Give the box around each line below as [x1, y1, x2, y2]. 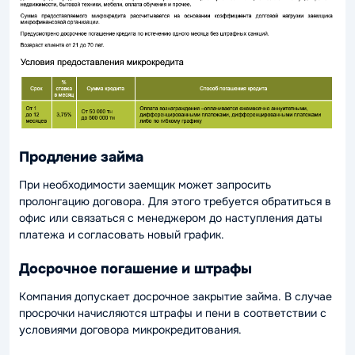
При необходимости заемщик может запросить [19, 177, 271, 192]
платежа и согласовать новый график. [19, 227, 224, 242]
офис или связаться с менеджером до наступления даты [19, 210, 323, 225]
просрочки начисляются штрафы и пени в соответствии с [19, 305, 326, 320]
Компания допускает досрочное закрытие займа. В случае [19, 288, 332, 303]
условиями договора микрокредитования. [19, 322, 242, 337]
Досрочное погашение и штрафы [19, 260, 252, 278]
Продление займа [19, 148, 143, 166]
